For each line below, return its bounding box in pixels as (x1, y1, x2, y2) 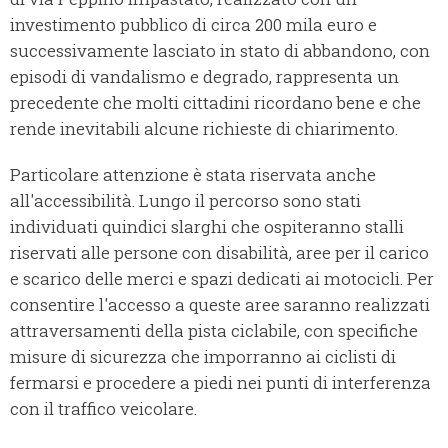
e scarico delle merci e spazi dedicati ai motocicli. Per (10, 267, 434, 291)
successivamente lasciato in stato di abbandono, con (10, 39, 430, 63)
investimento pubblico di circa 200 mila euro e (10, 13, 377, 37)
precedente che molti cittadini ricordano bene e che (10, 91, 421, 115)
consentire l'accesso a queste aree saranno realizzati (10, 293, 430, 317)
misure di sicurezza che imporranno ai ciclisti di (10, 345, 396, 369)
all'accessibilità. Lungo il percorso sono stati (10, 189, 361, 213)
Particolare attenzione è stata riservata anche (10, 163, 376, 187)
